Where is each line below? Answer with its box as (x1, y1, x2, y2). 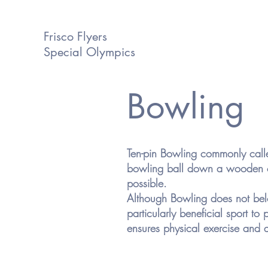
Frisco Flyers (44, 29, 107, 44)
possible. (127, 176, 167, 190)
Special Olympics (44, 44, 135, 60)
